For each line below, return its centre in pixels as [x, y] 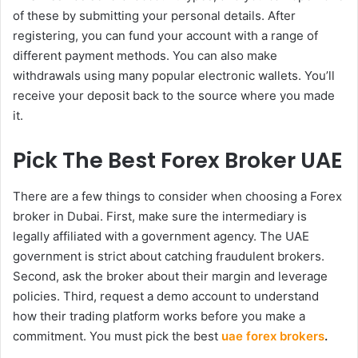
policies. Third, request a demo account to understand [166, 296]
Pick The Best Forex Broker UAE [178, 161]
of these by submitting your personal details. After [154, 16]
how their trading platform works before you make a [159, 316]
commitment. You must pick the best [117, 336]
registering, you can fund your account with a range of [165, 36]
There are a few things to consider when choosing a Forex [177, 196]
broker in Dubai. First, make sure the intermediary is [160, 216]
